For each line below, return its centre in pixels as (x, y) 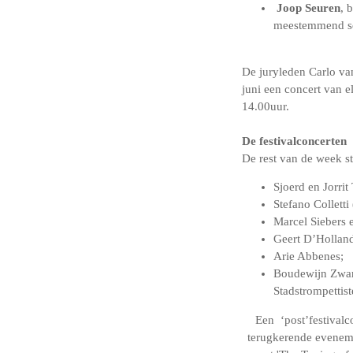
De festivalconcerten (294, 141)
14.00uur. (266, 106)
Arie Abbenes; (308, 256)
